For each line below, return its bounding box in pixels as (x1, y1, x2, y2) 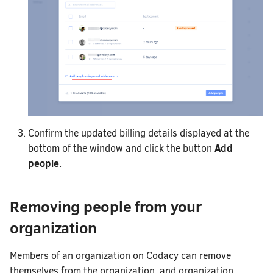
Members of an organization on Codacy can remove (10, 249, 231, 263)
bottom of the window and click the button (28, 142, 214, 155)
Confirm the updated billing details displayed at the (28, 127, 249, 140)
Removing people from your (10, 196, 202, 218)
